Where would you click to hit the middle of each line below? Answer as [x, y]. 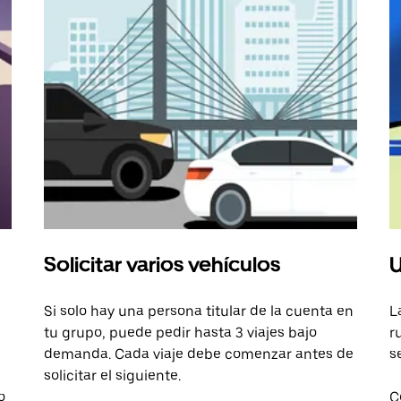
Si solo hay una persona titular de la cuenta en [199, 311]
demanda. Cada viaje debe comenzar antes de [199, 354]
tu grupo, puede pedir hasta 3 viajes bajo [181, 333]
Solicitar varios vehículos [162, 265]
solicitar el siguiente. [113, 376]
